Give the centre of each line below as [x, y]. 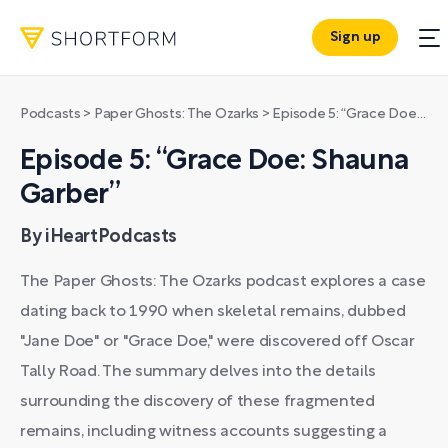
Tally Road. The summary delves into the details [198, 372]
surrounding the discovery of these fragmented [197, 402]
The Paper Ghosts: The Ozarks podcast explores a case [223, 282]
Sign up [355, 38]
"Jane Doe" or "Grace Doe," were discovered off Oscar [217, 342]
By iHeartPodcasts [98, 237]
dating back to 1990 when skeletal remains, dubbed [213, 312]
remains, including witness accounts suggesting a [203, 432]
